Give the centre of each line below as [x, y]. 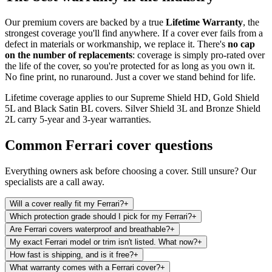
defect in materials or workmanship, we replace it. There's [116, 44]
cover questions [163, 145]
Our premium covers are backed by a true [85, 22]
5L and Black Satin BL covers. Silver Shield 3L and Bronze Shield [133, 108]
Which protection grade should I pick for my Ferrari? [101, 216]
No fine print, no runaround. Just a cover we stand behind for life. [130, 76]
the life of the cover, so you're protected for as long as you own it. [130, 66]
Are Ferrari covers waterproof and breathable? [90, 229]
